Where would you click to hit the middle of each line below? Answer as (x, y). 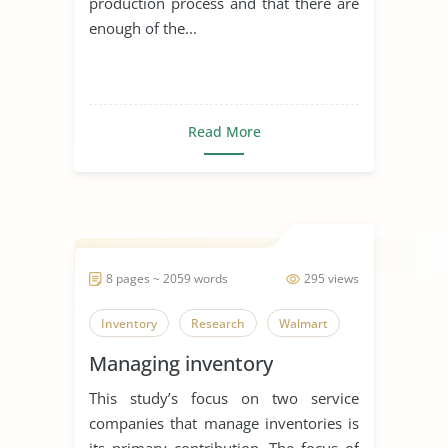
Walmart (303, 323)
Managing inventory (181, 363)
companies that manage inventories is (224, 422)
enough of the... (143, 27)
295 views (331, 278)
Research (218, 323)
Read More (224, 131)
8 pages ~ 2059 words (167, 278)
